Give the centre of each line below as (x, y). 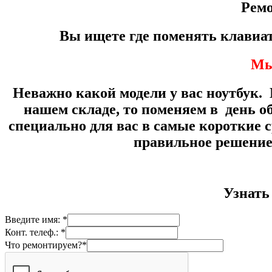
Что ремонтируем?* (46, 245)
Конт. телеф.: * (35, 233)
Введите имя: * (36, 220)
